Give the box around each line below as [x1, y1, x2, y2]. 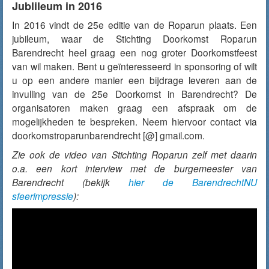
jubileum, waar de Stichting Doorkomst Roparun [12, 32, 257, 45]
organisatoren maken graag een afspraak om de [12, 101, 257, 114]
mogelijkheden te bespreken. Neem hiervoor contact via [12, 115, 257, 128]
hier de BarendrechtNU [128, 175, 257, 189]
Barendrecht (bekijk [12, 175, 128, 189]
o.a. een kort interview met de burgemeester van [12, 162, 257, 175]
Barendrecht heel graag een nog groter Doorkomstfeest [12, 46, 257, 59]
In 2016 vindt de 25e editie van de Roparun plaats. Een [12, 18, 257, 31]
